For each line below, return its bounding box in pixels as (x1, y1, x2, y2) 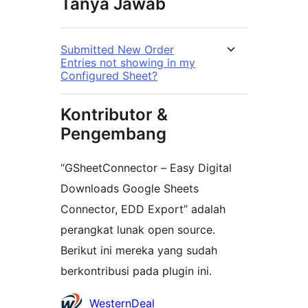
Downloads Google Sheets (60, 181, 199, 196)
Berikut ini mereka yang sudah (60, 243, 217, 258)
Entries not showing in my (60, 56, 195, 70)
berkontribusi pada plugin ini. (60, 264, 212, 278)
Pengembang (60, 124, 166, 144)
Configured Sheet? (60, 69, 157, 83)
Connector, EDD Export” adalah (60, 202, 225, 217)
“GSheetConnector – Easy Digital (60, 161, 232, 175)
